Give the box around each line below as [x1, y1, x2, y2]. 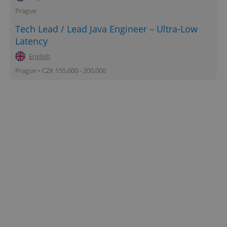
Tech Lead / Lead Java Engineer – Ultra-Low [15, 22, 198, 35]
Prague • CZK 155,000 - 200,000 [15, 65, 106, 75]
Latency [15, 34, 48, 47]
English [29, 51, 50, 61]
